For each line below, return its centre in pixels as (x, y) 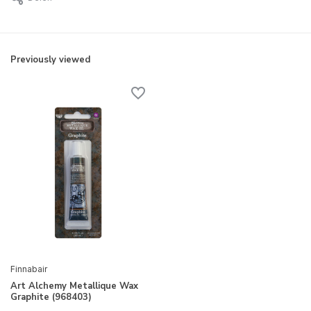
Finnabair (29, 269)
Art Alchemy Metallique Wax (74, 286)
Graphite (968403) (51, 297)
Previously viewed (50, 60)
